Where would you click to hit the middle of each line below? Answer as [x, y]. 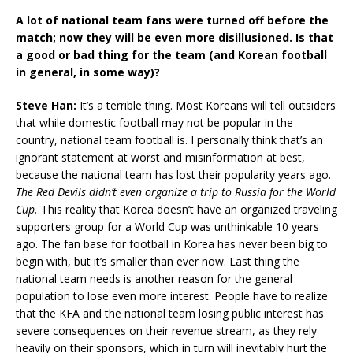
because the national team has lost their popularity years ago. [173, 175]
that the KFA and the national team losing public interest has [170, 314]
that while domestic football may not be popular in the [154, 123]
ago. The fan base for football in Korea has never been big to [172, 244]
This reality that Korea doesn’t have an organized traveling [188, 210]
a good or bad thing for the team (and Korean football [171, 55]
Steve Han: [48, 106]
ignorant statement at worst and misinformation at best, [160, 158]
